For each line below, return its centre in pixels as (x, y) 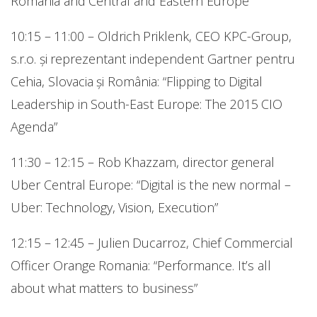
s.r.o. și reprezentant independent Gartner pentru (153, 58)
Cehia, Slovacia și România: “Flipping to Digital (137, 81)
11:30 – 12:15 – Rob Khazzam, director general (143, 162)
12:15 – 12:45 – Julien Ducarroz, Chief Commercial (152, 242)
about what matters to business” (104, 288)
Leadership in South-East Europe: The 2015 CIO (147, 104)
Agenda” (34, 126)
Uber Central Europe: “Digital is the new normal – (151, 184)
